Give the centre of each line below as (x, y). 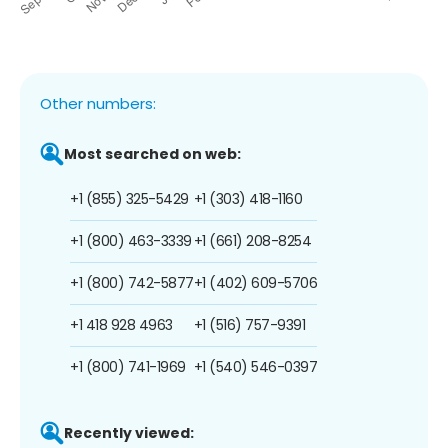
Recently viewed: (129, 432)
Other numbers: (98, 103)
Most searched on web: (152, 153)
